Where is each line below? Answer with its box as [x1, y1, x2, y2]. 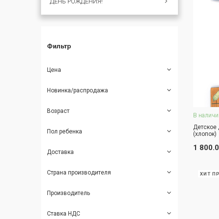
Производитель [47, 190, 90, 197]
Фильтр [47, 42, 71, 50]
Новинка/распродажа [47, 87, 109, 94]
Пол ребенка [47, 128, 83, 135]
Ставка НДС [47, 210, 81, 218]
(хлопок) [193, 131, 217, 138]
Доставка [47, 149, 74, 156]
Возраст [47, 108, 70, 115]
